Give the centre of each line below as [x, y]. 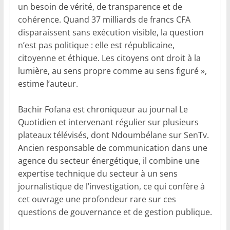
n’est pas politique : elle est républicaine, [96, 45]
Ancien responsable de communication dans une [112, 148]
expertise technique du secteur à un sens [98, 174]
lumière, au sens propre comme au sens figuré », [112, 71]
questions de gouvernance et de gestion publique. [115, 212]
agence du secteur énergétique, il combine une [109, 161]
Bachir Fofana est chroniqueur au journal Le [103, 110]
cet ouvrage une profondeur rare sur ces [97, 199]
